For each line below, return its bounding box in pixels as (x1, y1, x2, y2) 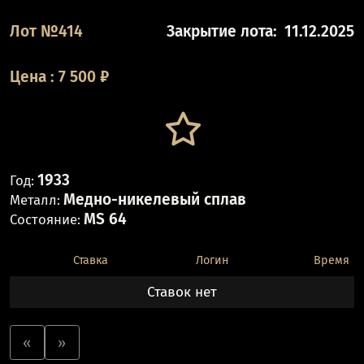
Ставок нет (146, 284, 217, 301)
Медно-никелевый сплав (63, 189, 246, 209)
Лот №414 (9, 22, 83, 41)
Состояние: (9, 210, 80, 227)
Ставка (72, 253, 108, 268)
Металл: (9, 191, 60, 208)
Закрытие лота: (167, 22, 278, 41)
